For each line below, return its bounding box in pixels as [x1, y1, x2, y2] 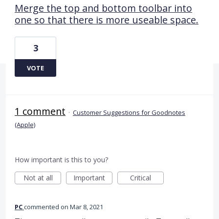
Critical [130, 173, 151, 182]
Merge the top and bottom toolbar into [15, 1, 192, 15]
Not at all [23, 173, 53, 182]
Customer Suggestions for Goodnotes [73, 108, 185, 117]
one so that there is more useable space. [15, 13, 198, 26]
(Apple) [15, 120, 35, 129]
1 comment [15, 104, 66, 118]
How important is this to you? [15, 154, 108, 164]
